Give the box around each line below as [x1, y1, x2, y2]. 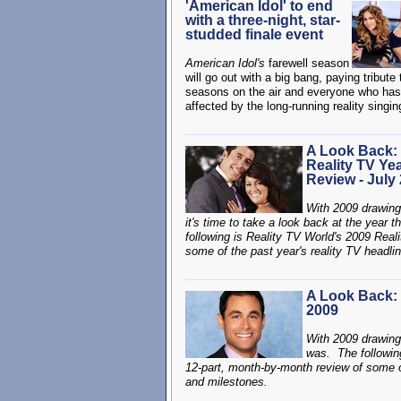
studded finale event [185, 27, 323, 42]
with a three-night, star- [185, 13, 340, 28]
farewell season [265, 56, 349, 70]
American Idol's [185, 56, 265, 70]
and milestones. [185, 375, 268, 388]
